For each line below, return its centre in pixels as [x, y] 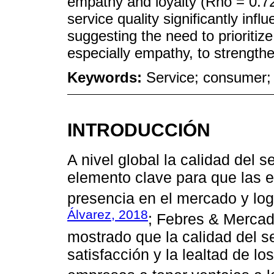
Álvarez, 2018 [108, 214]
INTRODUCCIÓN [139, 130]
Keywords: [107, 78]
